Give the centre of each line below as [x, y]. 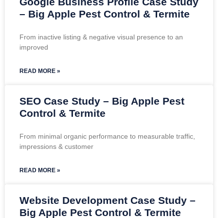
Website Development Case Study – [108, 200]
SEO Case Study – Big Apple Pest [102, 101]
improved [34, 47]
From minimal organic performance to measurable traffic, [107, 136]
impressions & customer [56, 146]
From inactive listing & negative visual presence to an [101, 37]
